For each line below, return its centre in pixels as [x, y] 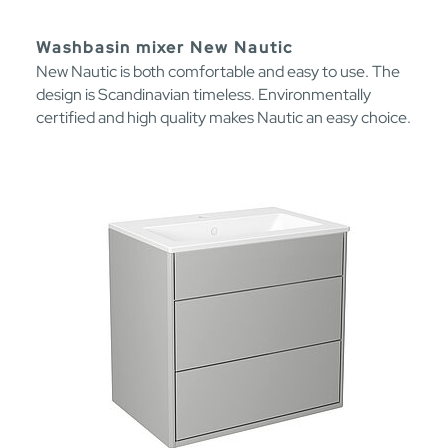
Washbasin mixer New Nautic [164, 47]
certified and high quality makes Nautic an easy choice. [223, 117]
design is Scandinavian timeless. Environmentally [203, 94]
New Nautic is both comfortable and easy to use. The [218, 71]
